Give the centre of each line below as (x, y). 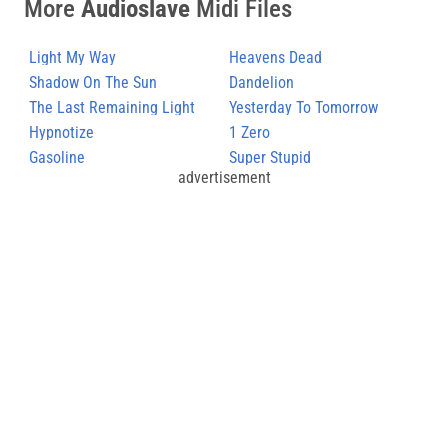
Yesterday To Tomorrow (303, 107)
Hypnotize (61, 132)
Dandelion (261, 82)
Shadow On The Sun (93, 82)
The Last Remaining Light (112, 107)
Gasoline (57, 157)
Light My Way (72, 57)
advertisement (224, 177)
